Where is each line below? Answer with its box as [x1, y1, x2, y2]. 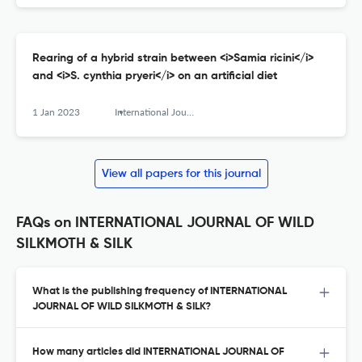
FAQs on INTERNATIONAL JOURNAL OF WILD [16, 216, 314, 231]
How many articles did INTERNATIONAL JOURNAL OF [32, 347, 284, 358]
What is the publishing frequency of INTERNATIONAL [32, 286, 287, 297]
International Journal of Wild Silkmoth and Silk [114, 106, 187, 119]
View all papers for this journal [101, 168, 261, 180]
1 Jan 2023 [32, 106, 80, 119]
